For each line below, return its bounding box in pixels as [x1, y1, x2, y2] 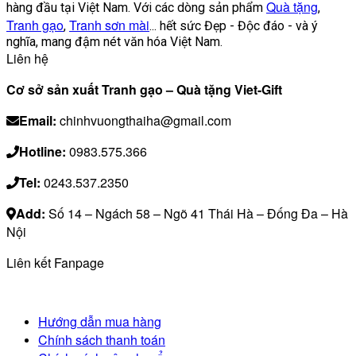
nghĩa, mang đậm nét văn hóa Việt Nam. [6, 34, 222, 50]
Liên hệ [6, 49, 48, 68]
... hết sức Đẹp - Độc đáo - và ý [149, 18, 318, 34]
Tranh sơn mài [69, 16, 149, 35]
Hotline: [19, 142, 66, 161]
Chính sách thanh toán [38, 331, 165, 350]
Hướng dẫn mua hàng [38, 312, 161, 331]
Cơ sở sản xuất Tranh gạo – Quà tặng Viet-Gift [6, 80, 282, 99]
